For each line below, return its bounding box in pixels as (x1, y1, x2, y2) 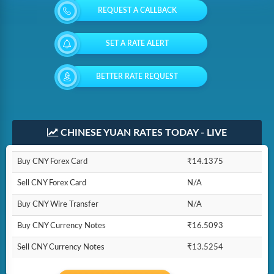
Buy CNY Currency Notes (17, 222, 106, 230)
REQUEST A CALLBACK (97, 7, 177, 14)
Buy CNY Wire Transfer (17, 201, 98, 209)
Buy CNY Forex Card (17, 158, 87, 166)
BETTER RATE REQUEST (96, 73, 178, 80)
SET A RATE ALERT (105, 40, 169, 47)
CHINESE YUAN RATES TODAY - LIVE (58, 128, 227, 138)
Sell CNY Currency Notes (17, 243, 105, 251)
